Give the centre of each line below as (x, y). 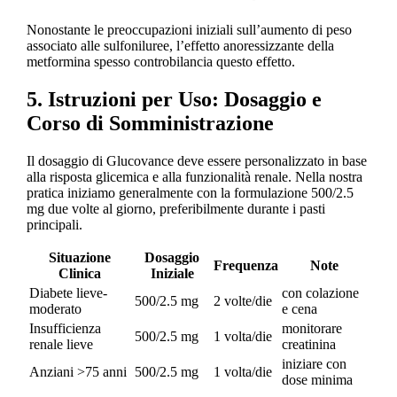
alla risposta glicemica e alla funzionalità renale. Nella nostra (194, 176)
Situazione (80, 257)
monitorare (311, 328)
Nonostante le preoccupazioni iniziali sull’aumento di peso (189, 29)
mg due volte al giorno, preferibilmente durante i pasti (175, 208)
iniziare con (314, 363)
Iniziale (172, 273)
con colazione (320, 292)
